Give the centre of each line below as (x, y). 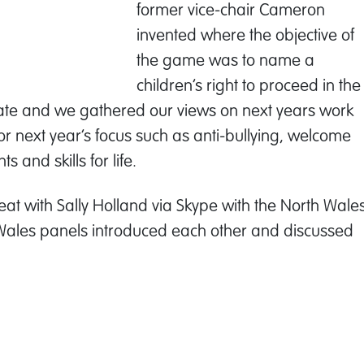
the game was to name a (225, 59)
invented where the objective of (245, 34)
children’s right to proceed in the (249, 84)
